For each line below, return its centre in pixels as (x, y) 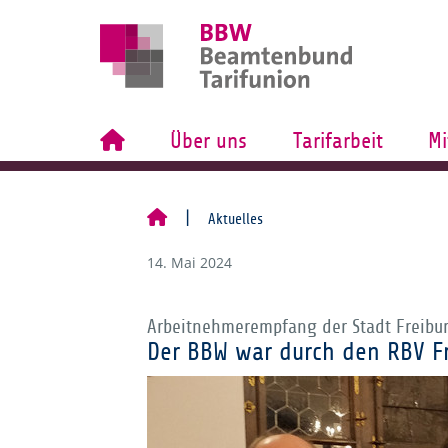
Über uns (209, 141)
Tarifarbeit (337, 141)
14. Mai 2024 (189, 262)
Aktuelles (235, 219)
